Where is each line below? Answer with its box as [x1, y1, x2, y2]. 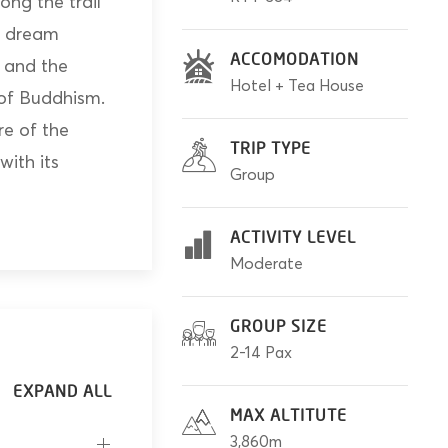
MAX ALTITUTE [229, 407, 347, 426]
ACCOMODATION [229, 51, 359, 70]
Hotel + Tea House [229, 75, 364, 96]
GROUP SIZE [229, 318, 327, 337]
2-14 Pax [229, 342, 292, 363]
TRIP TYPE [229, 140, 311, 159]
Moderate [229, 253, 303, 274]
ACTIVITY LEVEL [229, 229, 356, 248]
